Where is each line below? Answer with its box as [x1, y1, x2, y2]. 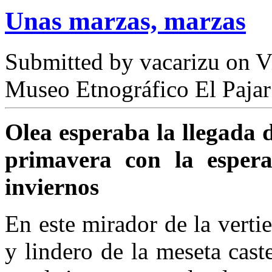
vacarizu [140, 49, 220, 75]
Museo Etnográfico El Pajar [5, 76, 271, 103]
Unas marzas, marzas [5, 7, 246, 36]
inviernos [5, 174, 99, 200]
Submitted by [5, 49, 140, 75]
